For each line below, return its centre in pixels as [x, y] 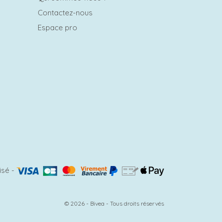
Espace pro [57, 28]
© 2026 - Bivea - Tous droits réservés [114, 204]
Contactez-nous [65, 13]
